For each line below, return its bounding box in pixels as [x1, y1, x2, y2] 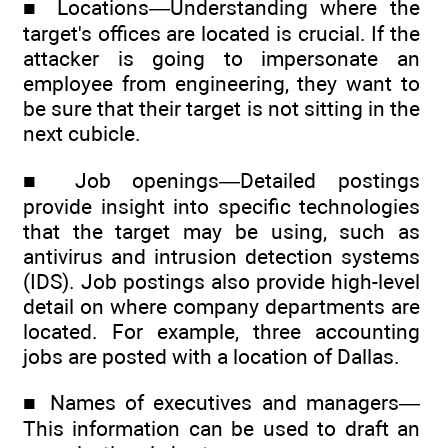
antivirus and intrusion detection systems [23, 243, 420, 269]
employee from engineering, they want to [23, 71, 420, 97]
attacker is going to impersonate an [23, 46, 420, 72]
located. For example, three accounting [23, 318, 420, 344]
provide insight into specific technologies [23, 193, 420, 219]
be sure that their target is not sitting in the [23, 96, 420, 122]
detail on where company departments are [23, 293, 420, 319]
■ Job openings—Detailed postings [23, 167, 420, 193]
